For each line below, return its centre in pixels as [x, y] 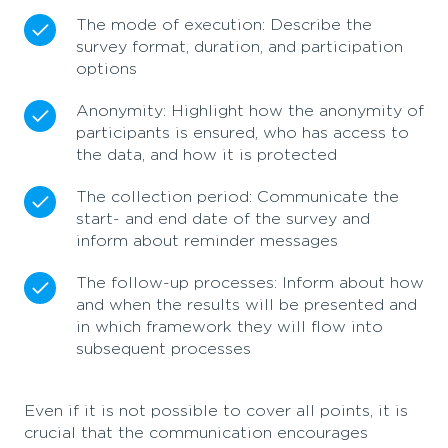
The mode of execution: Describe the [224, 25]
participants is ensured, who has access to [242, 133]
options [106, 69]
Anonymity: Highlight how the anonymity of [250, 111]
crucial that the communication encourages [196, 433]
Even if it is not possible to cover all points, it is [216, 411]
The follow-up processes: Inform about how [250, 283]
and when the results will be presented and [246, 305]
